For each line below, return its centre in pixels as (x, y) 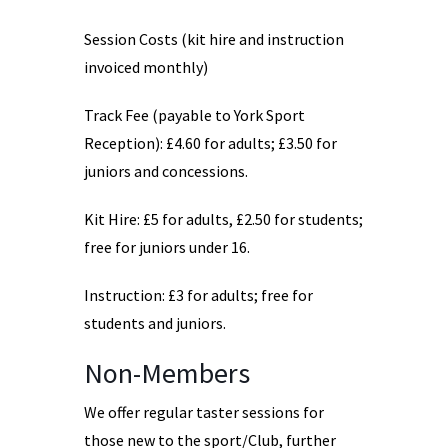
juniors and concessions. (166, 171)
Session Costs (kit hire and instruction (214, 39)
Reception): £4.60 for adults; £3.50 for (210, 143)
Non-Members (167, 373)
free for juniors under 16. (167, 247)
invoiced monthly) (146, 67)
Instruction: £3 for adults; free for (198, 295)
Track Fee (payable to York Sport (194, 115)
